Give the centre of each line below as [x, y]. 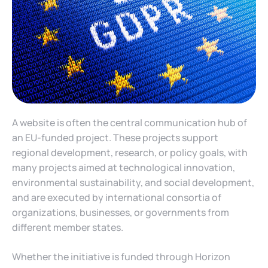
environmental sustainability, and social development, [133, 182]
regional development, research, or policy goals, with [130, 152]
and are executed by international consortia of [117, 197]
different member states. [68, 227]
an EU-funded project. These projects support [115, 137]
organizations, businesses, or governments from [121, 212]
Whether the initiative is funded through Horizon [121, 256]
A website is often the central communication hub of [130, 122]
